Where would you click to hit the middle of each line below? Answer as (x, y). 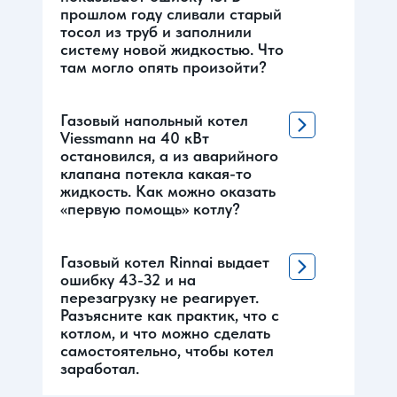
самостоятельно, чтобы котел (167, 350)
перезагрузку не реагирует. (160, 297)
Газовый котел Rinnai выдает (165, 261)
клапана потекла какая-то (156, 173)
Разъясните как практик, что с (170, 315)
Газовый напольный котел (154, 120)
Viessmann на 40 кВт (135, 137)
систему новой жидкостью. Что (172, 49)
